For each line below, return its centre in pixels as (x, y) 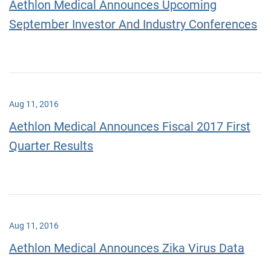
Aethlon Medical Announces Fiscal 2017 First (130, 126)
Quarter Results (51, 146)
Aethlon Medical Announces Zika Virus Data (127, 248)
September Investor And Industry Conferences (133, 24)
